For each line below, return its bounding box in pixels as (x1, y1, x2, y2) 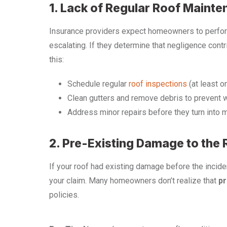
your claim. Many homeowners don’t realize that (49, 176, 218, 186)
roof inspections (129, 79, 187, 89)
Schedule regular (67, 79, 129, 89)
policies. (49, 190, 79, 200)
